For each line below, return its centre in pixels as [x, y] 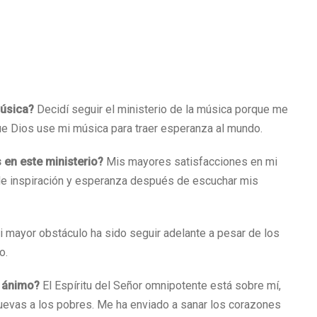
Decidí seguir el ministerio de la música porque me [161, 109]
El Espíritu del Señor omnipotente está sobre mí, [162, 286]
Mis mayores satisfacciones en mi [190, 162]
